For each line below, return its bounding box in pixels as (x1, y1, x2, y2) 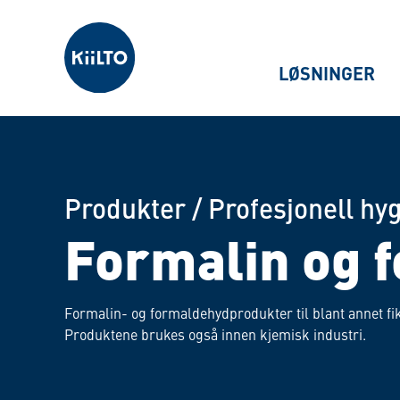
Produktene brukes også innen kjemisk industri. (64, 324, 366, 344)
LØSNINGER (279, 60, 375, 86)
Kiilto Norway (63, 11, 113, 31)
